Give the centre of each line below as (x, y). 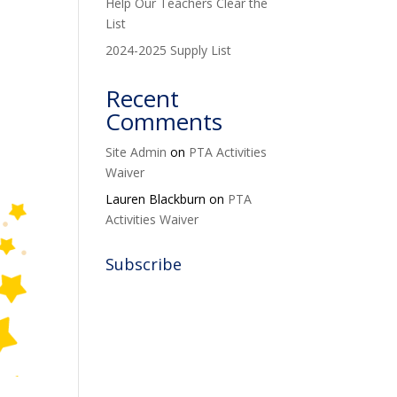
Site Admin (136, 152)
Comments (164, 121)
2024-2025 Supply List (169, 50)
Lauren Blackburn (156, 199)
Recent (143, 98)
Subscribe (144, 264)
